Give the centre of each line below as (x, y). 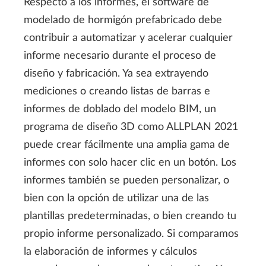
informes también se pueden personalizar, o (126, 181)
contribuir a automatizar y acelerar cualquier (128, 38)
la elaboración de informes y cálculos (110, 252)
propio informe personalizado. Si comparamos (131, 234)
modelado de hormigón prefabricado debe (123, 20)
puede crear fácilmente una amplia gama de (127, 145)
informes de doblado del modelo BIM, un (120, 110)
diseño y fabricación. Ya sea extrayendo (116, 74)
